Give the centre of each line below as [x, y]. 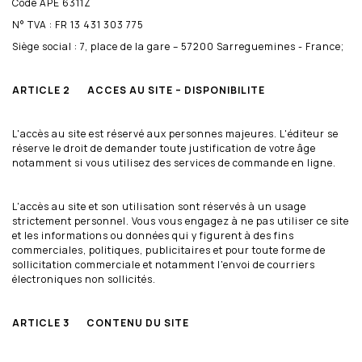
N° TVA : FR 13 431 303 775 [78, 24]
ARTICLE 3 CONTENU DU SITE [101, 322]
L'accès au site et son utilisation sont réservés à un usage [159, 206]
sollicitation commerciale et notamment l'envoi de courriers [164, 264]
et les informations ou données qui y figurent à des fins [153, 235]
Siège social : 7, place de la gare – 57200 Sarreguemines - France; [178, 46]
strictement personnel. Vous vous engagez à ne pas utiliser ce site [181, 221]
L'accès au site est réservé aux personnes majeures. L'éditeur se [175, 133]
